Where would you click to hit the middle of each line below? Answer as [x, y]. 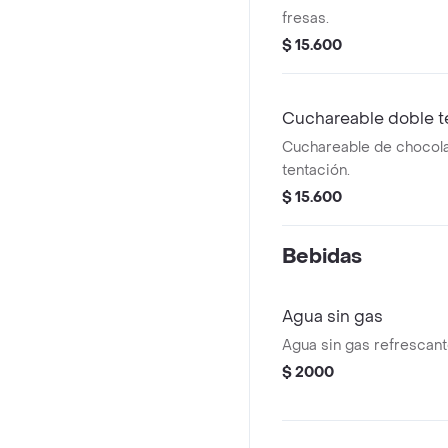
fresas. [305, 18]
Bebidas [322, 257]
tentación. [316, 170]
